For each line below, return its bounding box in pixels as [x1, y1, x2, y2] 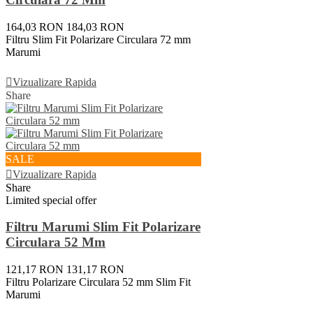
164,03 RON [6, 20, 64, 33]
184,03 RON [66, 20, 124, 33]
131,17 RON [66, 263, 124, 276]
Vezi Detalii [13, 60, 64, 73]
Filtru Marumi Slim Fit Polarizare [6, 219, 201, 235]
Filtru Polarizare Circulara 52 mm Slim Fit [6, 276, 191, 289]
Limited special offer [6, 194, 96, 206]
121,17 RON [6, 263, 64, 276]
